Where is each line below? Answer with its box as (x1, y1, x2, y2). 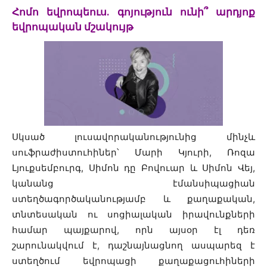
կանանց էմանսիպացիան (12, 178, 255, 190)
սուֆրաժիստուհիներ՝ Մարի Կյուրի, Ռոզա (12, 147, 255, 159)
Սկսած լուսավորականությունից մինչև (12, 131, 255, 143)
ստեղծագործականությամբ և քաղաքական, (12, 193, 255, 205)
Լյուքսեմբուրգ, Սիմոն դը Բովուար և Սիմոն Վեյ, (12, 162, 255, 174)
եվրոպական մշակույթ (12, 21, 133, 33)
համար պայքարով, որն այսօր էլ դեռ (12, 224, 255, 236)
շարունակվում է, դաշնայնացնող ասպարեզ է (12, 240, 255, 252)
